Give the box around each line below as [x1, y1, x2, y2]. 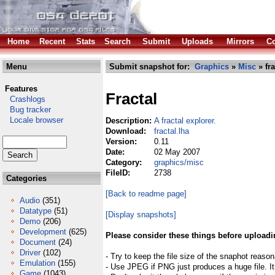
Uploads [182, 37, 213, 46]
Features [5, 84, 37, 93]
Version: [106, 137, 139, 146]
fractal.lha [154, 126, 189, 136]
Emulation [20, 258, 55, 268]
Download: [106, 126, 149, 136]
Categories [4, 174, 47, 183]
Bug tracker [2, 105, 51, 114]
